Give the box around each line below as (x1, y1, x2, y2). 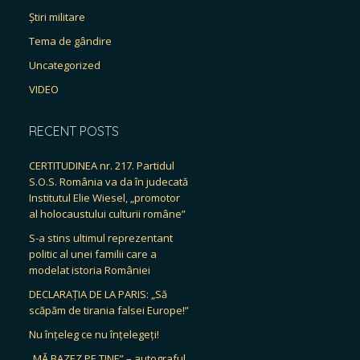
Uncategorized (29, 58, 100, 72)
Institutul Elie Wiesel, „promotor (29, 190, 180, 205)
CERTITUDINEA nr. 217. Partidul (29, 158, 174, 173)
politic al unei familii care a (29, 247, 157, 261)
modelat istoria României (29, 263, 150, 277)
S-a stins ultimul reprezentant (29, 231, 173, 245)
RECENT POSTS (29, 123, 119, 139)
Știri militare (29, 10, 85, 24)
